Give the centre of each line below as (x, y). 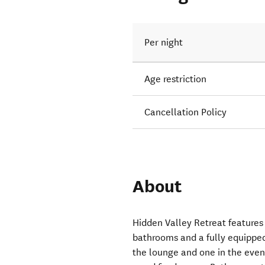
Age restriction (176, 79)
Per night (164, 43)
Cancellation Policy (186, 112)
